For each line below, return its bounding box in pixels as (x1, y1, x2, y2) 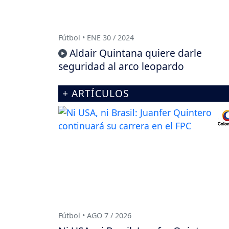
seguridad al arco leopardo (58, 59, 184, 74)
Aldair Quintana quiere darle (70, 46, 202, 60)
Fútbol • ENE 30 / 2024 (58, 33, 134, 43)
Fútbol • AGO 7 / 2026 (58, 210, 131, 220)
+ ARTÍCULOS (62, 86, 129, 101)
